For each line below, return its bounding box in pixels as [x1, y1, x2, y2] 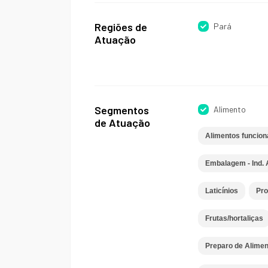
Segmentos [95, 103, 149, 117]
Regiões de [95, 20, 147, 33]
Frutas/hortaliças [205, 214, 263, 223]
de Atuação [95, 116, 150, 129]
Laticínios [205, 187, 238, 195]
